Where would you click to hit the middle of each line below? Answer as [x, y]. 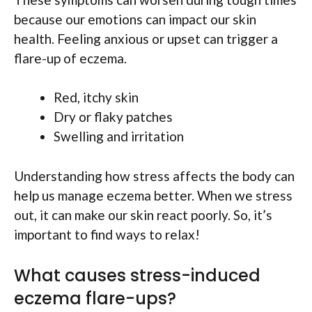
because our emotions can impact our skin [135, 19]
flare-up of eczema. [70, 58]
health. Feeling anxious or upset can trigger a [146, 38]
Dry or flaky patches [113, 117]
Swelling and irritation [119, 136]
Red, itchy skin [96, 97]
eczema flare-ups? [95, 299]
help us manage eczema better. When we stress [153, 195]
